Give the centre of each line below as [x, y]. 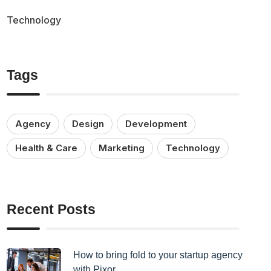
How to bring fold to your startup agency [158, 255]
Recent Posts [51, 209]
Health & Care [47, 148]
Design [88, 123]
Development [156, 123]
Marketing [122, 148]
